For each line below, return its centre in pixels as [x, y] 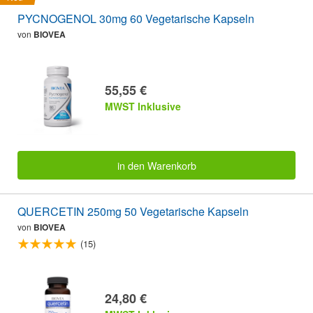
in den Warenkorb [156, 165]
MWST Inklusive [143, 107]
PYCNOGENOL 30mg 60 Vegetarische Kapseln [136, 19]
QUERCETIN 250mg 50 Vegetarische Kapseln [133, 211]
